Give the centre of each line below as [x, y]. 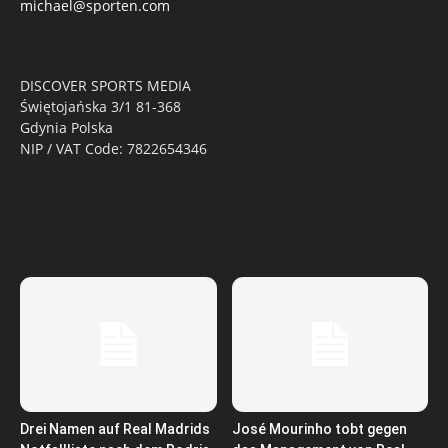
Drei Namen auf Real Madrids [115, 428]
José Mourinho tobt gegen [319, 428]
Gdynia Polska [66, 127]
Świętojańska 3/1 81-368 [100, 106]
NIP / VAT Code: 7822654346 [113, 148]
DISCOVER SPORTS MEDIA [105, 85]
